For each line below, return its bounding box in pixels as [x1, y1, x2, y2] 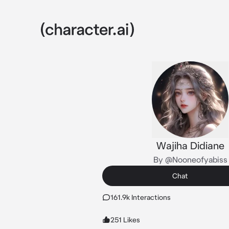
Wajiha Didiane [156, 140, 224, 151]
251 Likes [110, 216, 140, 224]
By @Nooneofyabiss [153, 155, 227, 164]
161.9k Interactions [110, 193, 171, 201]
